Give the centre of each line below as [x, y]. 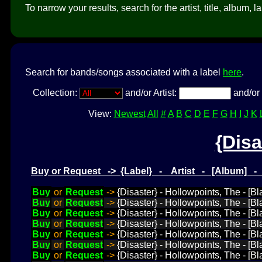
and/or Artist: [151, 92]
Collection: [56, 92]
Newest [130, 113]
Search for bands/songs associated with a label [124, 72]
